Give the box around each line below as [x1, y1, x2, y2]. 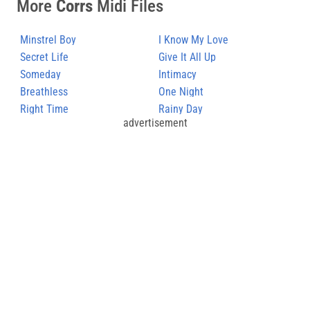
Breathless [20, 84, 68, 98]
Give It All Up [158, 50, 216, 64]
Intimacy [158, 67, 197, 81]
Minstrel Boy [20, 33, 76, 46]
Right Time [20, 102, 69, 116]
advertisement [122, 116, 188, 129]
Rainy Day [158, 102, 203, 116]
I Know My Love [158, 33, 228, 46]
